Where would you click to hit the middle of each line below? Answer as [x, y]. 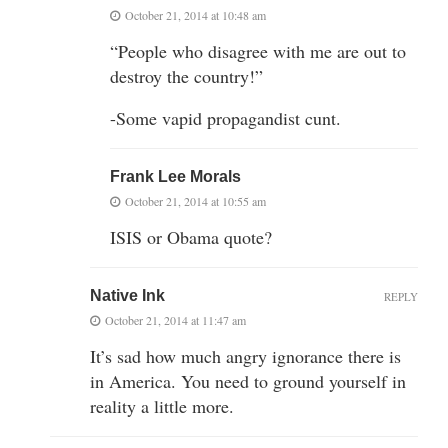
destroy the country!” [186, 75]
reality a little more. [162, 405]
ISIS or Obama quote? [191, 236]
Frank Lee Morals [175, 176]
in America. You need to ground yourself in [248, 380]
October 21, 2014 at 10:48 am [195, 14]
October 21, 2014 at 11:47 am [175, 319]
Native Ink [127, 295]
